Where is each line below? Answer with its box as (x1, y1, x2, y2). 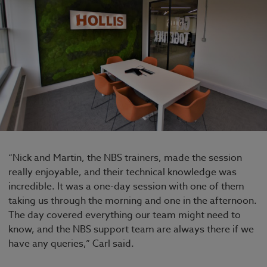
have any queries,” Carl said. (8, 237, 136, 252)
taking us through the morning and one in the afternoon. (8, 194, 257, 209)
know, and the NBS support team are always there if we (8, 222, 254, 237)
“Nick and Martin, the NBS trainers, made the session (8, 151, 242, 166)
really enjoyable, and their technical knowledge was (8, 165, 237, 180)
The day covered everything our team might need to (8, 208, 241, 223)
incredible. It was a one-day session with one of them (8, 179, 244, 194)
